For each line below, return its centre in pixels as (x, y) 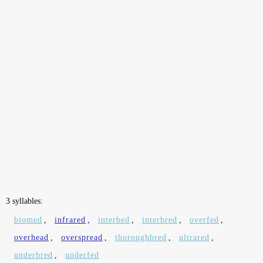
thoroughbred (141, 237)
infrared (70, 220)
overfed (204, 220)
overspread (82, 237)
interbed (114, 220)
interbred (160, 220)
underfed (82, 255)
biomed (28, 220)
